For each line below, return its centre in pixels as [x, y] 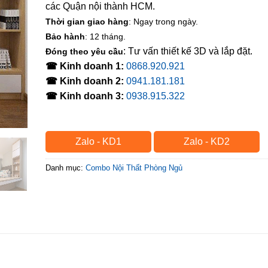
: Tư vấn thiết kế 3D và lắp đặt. [188, 51]
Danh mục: [66, 167]
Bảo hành [65, 36]
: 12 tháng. [105, 36]
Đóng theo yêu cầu [84, 51]
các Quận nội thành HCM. [100, 6]
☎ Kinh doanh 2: [85, 81]
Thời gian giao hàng [87, 22]
